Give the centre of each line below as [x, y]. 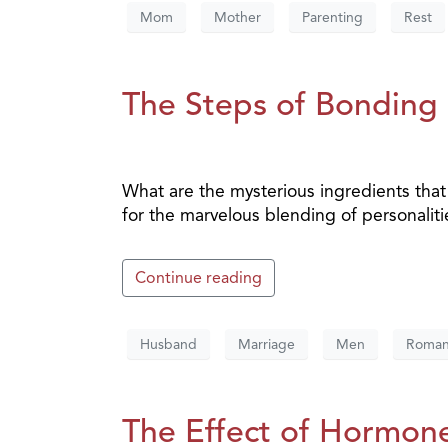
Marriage [266, 344]
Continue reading [198, 278]
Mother [237, 17]
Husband [168, 344]
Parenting [332, 17]
